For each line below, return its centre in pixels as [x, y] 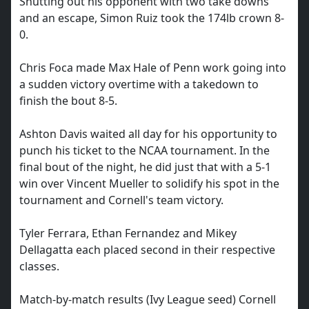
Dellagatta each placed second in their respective [147, 250]
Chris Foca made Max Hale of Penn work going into [153, 68]
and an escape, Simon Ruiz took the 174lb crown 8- [152, 18]
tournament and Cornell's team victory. [121, 200]
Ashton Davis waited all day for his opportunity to [148, 134]
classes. [39, 266]
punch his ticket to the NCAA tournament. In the [144, 150]
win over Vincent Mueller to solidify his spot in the [149, 183]
